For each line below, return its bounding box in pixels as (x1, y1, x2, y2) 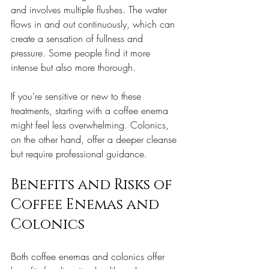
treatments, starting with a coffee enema (11, 103, 171, 117)
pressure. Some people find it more (11, 46, 153, 59)
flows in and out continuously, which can (11, 17, 178, 31)
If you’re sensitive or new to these (11, 89, 144, 103)
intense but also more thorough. (11, 60, 136, 74)
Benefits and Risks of (11, 175, 175, 195)
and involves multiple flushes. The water (11, 2, 170, 16)
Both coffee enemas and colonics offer (11, 249, 168, 263)
